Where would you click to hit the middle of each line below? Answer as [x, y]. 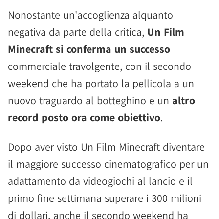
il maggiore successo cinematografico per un [108, 164]
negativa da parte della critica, [77, 32]
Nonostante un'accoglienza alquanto [90, 15]
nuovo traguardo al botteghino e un [90, 100]
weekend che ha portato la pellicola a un [101, 83]
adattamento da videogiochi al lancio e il [100, 181]
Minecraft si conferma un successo [89, 49]
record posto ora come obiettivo [84, 117]
